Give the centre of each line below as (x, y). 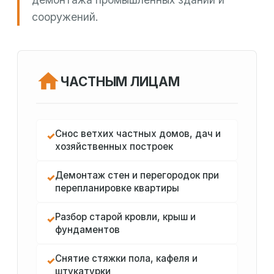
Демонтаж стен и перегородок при (137, 176)
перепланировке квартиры (117, 188)
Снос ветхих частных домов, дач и (138, 134)
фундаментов (87, 230)
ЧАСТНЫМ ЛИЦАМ (120, 81)
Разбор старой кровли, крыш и (125, 217)
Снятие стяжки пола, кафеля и (126, 259)
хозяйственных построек (114, 147)
